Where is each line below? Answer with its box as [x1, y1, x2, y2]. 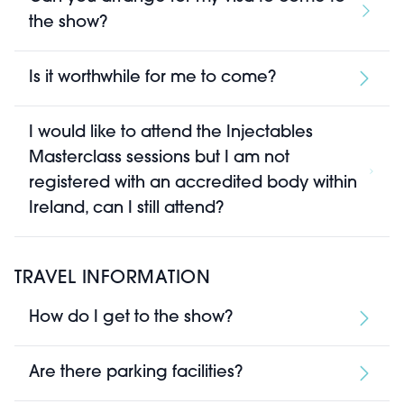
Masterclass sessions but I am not [29, 150, 289, 167]
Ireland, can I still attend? [29, 200, 224, 217]
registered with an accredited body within [29, 175, 357, 192]
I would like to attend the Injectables [29, 124, 313, 142]
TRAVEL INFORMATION [14, 270, 210, 288]
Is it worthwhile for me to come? [29, 69, 276, 87]
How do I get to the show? [29, 309, 233, 326]
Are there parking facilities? [29, 364, 243, 381]
